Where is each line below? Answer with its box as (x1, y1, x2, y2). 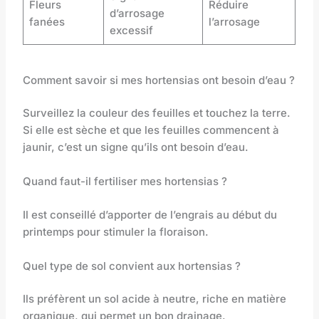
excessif (109, 23, 153, 37)
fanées (28, 15, 65, 28)
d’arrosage (109, 6, 164, 20)
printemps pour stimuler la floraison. (23, 224, 209, 239)
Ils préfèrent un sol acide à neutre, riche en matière (23, 292, 287, 305)
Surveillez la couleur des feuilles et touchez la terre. (23, 106, 291, 120)
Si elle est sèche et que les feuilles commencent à (23, 123, 280, 137)
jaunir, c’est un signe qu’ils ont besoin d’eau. (23, 140, 249, 154)
